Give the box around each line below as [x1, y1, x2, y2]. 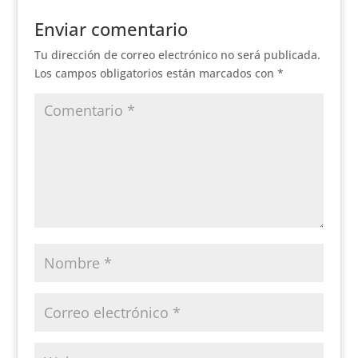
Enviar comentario [34, 17, 188, 41]
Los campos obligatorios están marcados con [34, 66, 277, 81]
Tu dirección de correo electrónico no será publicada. [34, 47, 320, 62]
